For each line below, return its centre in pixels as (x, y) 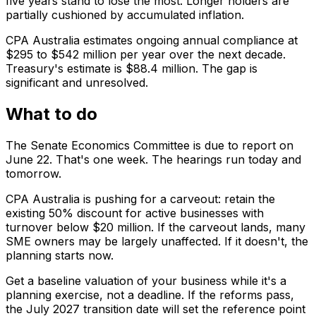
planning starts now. (60, 255)
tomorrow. (34, 173)
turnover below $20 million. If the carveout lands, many (156, 227)
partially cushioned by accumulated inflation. (125, 15)
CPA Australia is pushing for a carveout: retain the (140, 199)
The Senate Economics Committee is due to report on (150, 145)
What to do (51, 114)
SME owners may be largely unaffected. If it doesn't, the (157, 241)
